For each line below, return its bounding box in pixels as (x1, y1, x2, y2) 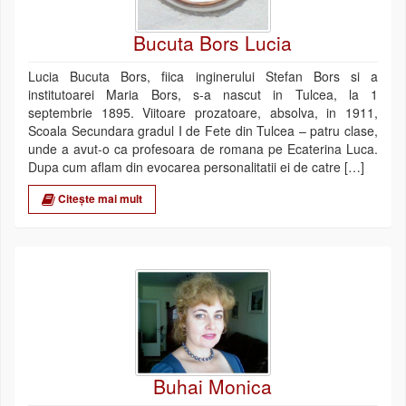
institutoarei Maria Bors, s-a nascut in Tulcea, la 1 (28, 85, 378, 104)
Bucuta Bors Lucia (133, 29, 292, 57)
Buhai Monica (153, 372, 272, 400)
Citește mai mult (55, 190, 142, 208)
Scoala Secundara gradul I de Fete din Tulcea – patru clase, (28, 121, 378, 140)
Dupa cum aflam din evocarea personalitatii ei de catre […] (28, 158, 364, 177)
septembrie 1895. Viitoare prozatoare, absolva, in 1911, (28, 103, 378, 122)
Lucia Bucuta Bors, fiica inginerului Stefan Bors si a (28, 67, 378, 86)
